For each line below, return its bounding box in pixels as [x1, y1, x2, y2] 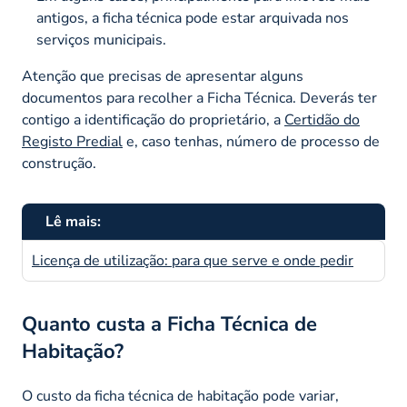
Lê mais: [45, 211, 101, 232]
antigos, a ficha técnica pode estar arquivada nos [36, 7, 349, 28]
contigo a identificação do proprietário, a [22, 109, 284, 130]
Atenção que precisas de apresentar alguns [22, 65, 303, 86]
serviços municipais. [36, 29, 166, 50]
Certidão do [284, 109, 360, 130]
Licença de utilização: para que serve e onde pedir [32, 250, 353, 271]
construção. [22, 153, 96, 174]
